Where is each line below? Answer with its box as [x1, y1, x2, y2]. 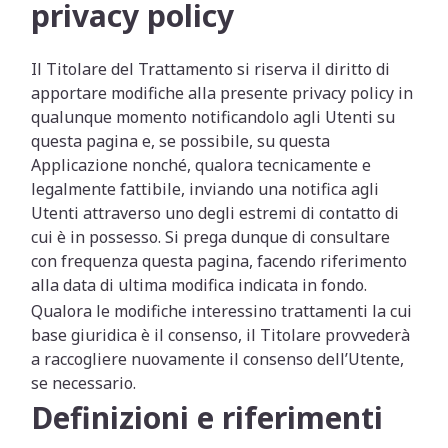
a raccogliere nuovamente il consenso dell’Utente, [31, 348, 405, 370]
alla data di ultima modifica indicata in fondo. [31, 274, 368, 296]
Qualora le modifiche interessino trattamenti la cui [31, 300, 413, 322]
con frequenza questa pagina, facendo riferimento [31, 250, 408, 272]
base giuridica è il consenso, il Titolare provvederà [31, 324, 411, 346]
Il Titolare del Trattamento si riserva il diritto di [31, 58, 391, 80]
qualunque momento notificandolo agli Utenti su [31, 106, 396, 128]
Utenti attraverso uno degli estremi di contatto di [31, 202, 400, 224]
